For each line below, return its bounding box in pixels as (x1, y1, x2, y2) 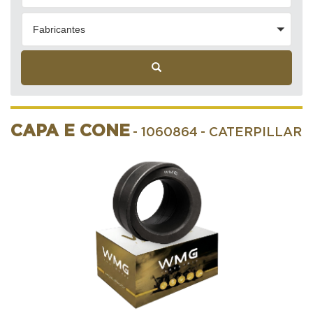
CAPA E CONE (10, 122, 130, 140)
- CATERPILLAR (201, 126, 302, 139)
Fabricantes (33, 23, 85, 35)
